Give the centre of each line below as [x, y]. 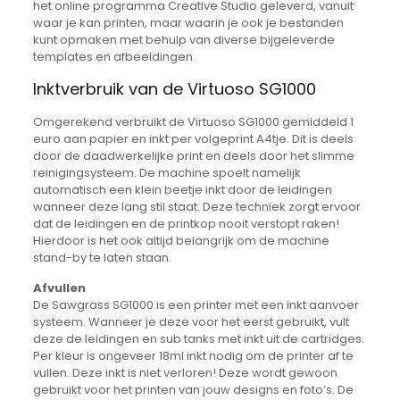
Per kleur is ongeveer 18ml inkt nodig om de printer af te [193, 356]
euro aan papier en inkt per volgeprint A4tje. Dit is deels [193, 139]
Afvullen [59, 288]
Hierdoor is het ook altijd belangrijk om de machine [181, 241]
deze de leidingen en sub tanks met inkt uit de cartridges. [198, 339]
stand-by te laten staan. [102, 258]
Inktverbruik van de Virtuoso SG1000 [174, 89]
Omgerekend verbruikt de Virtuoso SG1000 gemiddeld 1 [193, 122]
